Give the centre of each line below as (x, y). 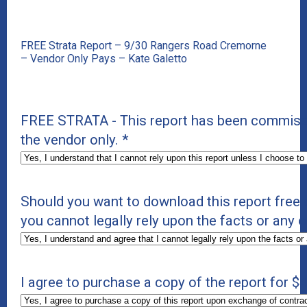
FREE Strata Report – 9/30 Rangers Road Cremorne (144, 46)
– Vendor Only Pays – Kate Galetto (104, 59)
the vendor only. (70, 140)
